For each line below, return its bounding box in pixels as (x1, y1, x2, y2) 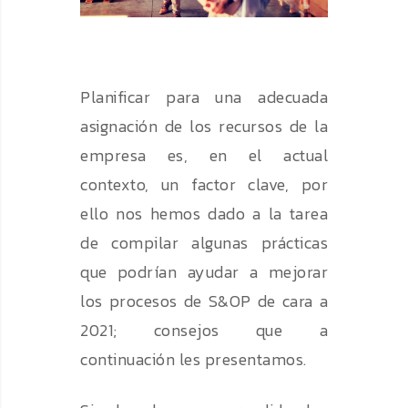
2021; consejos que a (80, 318, 328, 343)
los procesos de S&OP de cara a (80, 289, 328, 314)
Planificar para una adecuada (80, 85, 328, 110)
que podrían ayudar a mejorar (80, 260, 328, 285)
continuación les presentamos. (80, 347, 315, 372)
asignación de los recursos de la (80, 114, 328, 139)
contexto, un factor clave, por (80, 172, 328, 198)
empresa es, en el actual (80, 143, 328, 168)
